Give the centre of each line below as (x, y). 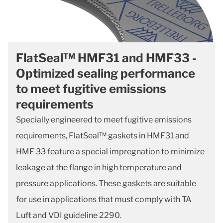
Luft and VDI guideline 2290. (69, 216)
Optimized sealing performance (106, 74)
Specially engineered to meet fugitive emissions (104, 120)
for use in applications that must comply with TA (104, 200)
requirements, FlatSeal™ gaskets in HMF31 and (103, 136)
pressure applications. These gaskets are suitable (106, 184)
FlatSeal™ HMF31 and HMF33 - (106, 58)
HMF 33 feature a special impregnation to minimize (110, 152)
